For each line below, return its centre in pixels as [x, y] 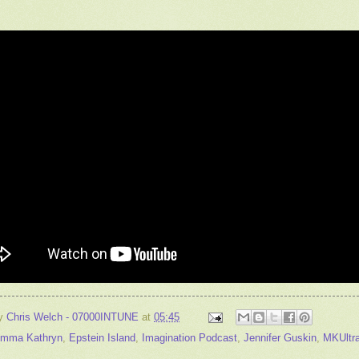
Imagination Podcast [190, 338]
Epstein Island [102, 338]
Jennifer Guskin [280, 338]
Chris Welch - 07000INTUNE [73, 317]
